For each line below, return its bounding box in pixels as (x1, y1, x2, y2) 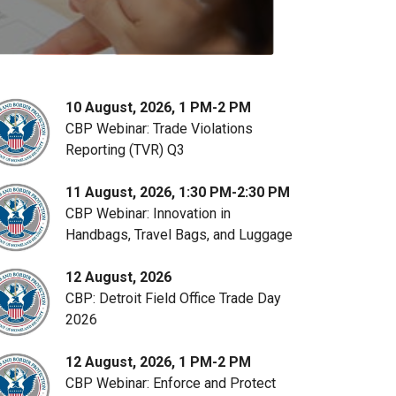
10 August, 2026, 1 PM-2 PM (65, 99, 251, 116)
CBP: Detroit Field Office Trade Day (65, 290, 281, 307)
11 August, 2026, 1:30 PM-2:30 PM (65, 184, 290, 201)
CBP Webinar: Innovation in (65, 205, 231, 222)
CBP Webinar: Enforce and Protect (65, 375, 276, 392)
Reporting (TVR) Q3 (65, 141, 185, 158)
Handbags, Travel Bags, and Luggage (65, 226, 293, 243)
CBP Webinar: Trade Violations (65, 120, 253, 137)
